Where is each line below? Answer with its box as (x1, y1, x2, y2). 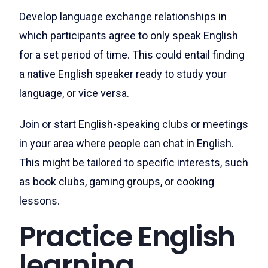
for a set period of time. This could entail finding (19, 48, 245, 61)
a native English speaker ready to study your (19, 68, 227, 80)
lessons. (19, 194, 60, 207)
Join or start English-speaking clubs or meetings (19, 118, 248, 130)
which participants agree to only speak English (19, 29, 238, 42)
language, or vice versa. (19, 87, 129, 99)
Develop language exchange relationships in (19, 10, 227, 23)
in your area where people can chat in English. (19, 137, 234, 150)
